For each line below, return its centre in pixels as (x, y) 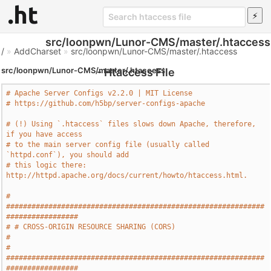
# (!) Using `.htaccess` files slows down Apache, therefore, (131, 124)
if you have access (44, 134)
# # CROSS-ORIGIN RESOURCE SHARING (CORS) (91, 227)
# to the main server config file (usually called (108, 145)
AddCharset (38, 51)
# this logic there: (47, 165)
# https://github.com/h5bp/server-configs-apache (106, 103)
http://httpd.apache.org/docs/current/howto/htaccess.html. (127, 175)
